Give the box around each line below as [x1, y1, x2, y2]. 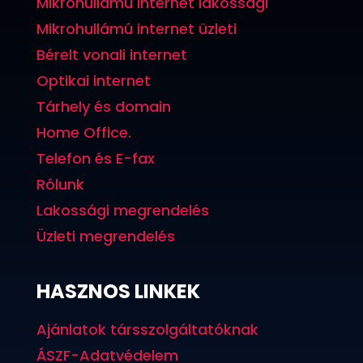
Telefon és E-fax [36, 147, 155, 169]
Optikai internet [36, 70, 151, 91]
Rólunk [36, 173, 84, 194]
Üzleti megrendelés [36, 225, 175, 246]
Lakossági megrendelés [36, 199, 209, 220]
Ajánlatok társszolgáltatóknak [36, 318, 258, 340]
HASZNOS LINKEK [36, 277, 200, 305]
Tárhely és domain [36, 96, 171, 117]
